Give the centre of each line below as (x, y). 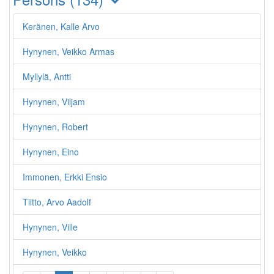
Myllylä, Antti (47, 76)
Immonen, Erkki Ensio (65, 177)
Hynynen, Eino (51, 152)
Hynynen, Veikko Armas (68, 51)
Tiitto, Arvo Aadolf (57, 202)
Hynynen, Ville (50, 227)
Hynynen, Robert (55, 127)
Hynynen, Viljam (54, 102)
